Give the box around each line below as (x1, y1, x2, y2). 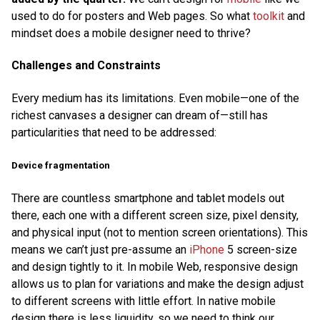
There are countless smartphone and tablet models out (11, 191, 284, 205)
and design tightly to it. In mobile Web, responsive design (11, 259, 298, 274)
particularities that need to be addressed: (11, 125, 216, 139)
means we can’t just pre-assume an (11, 242, 189, 256)
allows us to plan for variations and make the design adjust (11, 276, 304, 291)
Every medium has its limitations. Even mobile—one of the (11, 91, 299, 105)
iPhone (189, 242, 224, 256)
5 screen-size (224, 242, 297, 256)
